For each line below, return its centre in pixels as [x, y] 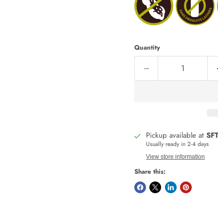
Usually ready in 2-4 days [177, 144]
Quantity [147, 47]
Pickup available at [176, 136]
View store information [175, 157]
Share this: [150, 172]
